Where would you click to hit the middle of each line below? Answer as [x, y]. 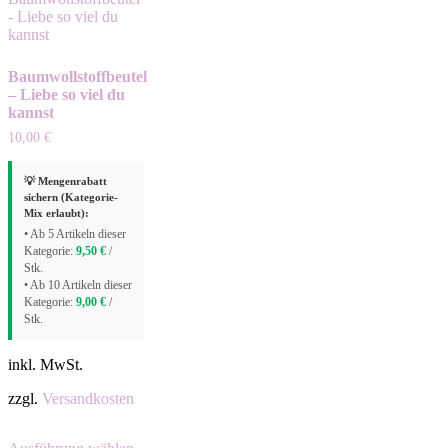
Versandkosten [88, 398]
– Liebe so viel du [66, 94]
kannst [31, 112]
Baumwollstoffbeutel [77, 76]
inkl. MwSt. [45, 364]
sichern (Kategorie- [71, 197]
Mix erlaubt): [56, 213]
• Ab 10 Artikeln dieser [78, 285]
